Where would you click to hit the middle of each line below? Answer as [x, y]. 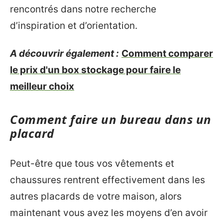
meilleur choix [42, 86]
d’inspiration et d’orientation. [74, 26]
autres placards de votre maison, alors [96, 196]
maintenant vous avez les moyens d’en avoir [109, 213]
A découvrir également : [64, 53]
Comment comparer [167, 53]
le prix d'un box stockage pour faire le [95, 70]
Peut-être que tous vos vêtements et [92, 164]
